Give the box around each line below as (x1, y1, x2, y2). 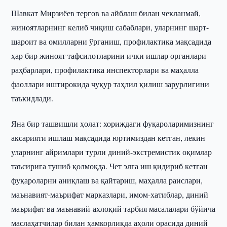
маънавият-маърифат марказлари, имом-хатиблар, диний (11, 189, 209, 200)
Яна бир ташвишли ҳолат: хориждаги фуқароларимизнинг (11, 118, 214, 129)
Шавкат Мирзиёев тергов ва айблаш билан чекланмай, (11, 8, 201, 18)
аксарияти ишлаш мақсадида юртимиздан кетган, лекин (11, 132, 206, 143)
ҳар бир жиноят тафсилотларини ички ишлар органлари (11, 50, 207, 61)
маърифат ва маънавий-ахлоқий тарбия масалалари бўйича (11, 203, 216, 214)
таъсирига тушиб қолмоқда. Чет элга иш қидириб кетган (11, 161, 208, 171)
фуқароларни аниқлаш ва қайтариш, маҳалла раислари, (11, 175, 203, 185)
